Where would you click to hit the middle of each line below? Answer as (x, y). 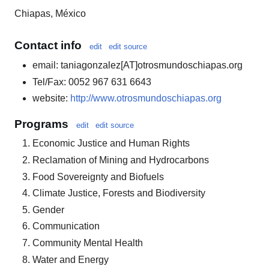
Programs (41, 124)
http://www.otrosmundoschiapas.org (146, 98)
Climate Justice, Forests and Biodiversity (119, 193)
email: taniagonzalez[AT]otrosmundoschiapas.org (138, 65)
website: (51, 98)
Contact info (48, 46)
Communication (66, 226)
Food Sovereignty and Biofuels (98, 177)
